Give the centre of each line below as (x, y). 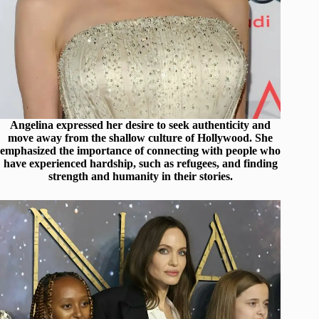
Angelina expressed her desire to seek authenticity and (141, 125)
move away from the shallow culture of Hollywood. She (141, 138)
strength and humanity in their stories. (140, 177)
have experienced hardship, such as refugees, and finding (140, 164)
